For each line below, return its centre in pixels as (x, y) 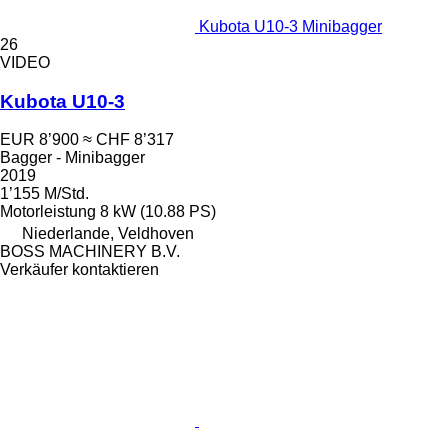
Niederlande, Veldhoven (108, 234)
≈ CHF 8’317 (128, 140)
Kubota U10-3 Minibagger (290, 26)
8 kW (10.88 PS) (158, 212)
